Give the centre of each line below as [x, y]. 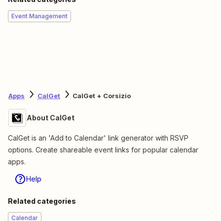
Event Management [39, 16]
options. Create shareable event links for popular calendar [103, 149]
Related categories [42, 201]
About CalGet [51, 117]
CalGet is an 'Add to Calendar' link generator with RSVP [98, 138]
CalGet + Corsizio [102, 96]
